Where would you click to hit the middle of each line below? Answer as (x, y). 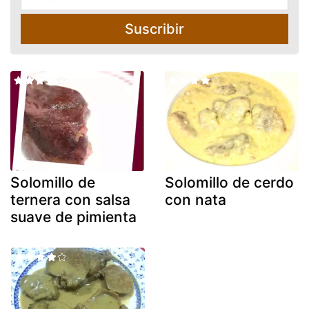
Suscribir (154, 29)
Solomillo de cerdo (229, 183)
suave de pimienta (73, 217)
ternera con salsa (70, 200)
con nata (196, 200)
